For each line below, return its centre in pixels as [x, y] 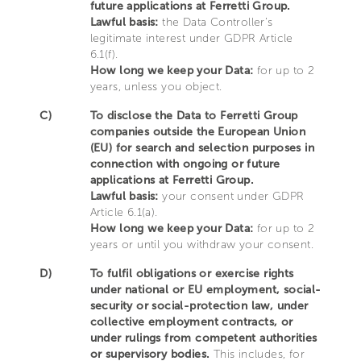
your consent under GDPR [231, 196]
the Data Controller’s [216, 22]
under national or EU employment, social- [205, 290]
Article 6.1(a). [124, 212]
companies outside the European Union [197, 132]
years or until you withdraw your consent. [201, 245]
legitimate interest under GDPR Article [191, 38]
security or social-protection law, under [199, 306]
